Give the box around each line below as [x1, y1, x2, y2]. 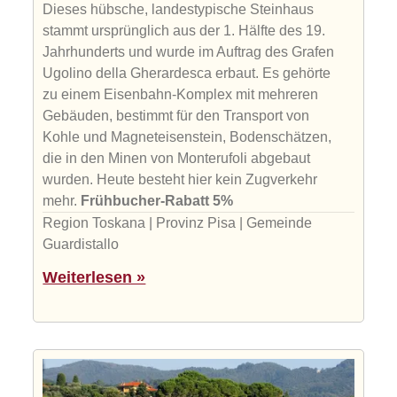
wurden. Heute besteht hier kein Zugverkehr [43, 172, 318, 188]
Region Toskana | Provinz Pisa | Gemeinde [43, 215, 313, 231]
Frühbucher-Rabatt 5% [81, 193, 234, 209]
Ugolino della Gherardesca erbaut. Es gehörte [43, 66, 331, 82]
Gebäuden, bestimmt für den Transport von [43, 108, 310, 124]
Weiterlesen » [43, 269, 146, 287]
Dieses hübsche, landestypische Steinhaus [43, 2, 315, 18]
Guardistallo [43, 237, 120, 253]
